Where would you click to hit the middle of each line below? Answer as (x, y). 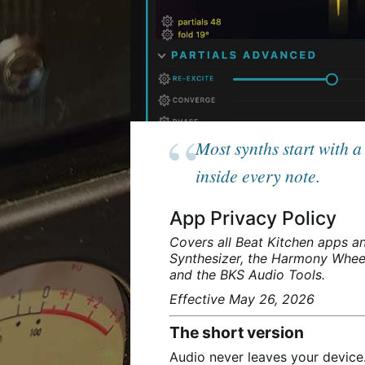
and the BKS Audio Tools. (247, 275)
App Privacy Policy (253, 218)
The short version (237, 333)
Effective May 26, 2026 (242, 299)
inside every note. (258, 176)
